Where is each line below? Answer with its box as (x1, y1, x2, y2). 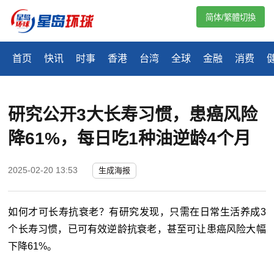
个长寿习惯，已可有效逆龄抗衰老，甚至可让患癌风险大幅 (8, 224, 266, 235)
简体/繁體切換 (206, 13, 256, 22)
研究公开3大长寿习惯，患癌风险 (8, 105, 258, 125)
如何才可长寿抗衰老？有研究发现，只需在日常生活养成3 (8, 207, 266, 218)
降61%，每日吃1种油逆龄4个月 (8, 129, 251, 149)
